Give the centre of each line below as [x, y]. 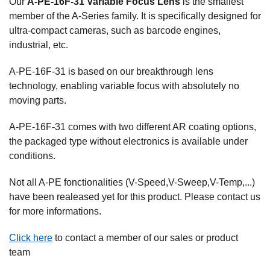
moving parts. [38, 101]
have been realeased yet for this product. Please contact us [135, 197]
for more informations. [55, 212]
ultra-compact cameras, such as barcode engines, [115, 31]
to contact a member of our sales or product [145, 238]
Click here [31, 238]
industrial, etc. [39, 45]
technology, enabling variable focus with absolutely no [124, 86]
